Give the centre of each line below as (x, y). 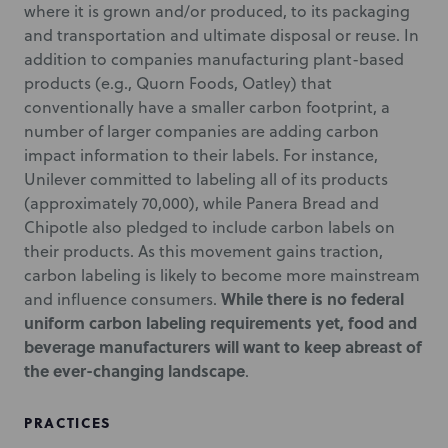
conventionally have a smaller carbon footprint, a (207, 107)
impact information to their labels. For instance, (201, 155)
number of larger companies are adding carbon (201, 131)
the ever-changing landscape (134, 370)
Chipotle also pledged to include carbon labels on (209, 227)
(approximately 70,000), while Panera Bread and (201, 203)
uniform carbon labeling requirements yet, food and (220, 322)
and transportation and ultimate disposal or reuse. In (221, 35)
